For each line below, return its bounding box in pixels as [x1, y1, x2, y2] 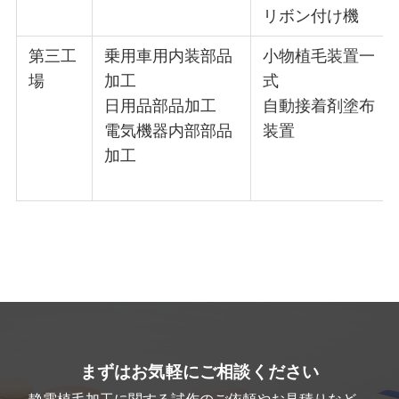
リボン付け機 [263, 7, 360, 26]
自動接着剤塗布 [263, 97, 376, 116]
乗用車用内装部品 [104, 47, 233, 66]
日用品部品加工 [104, 97, 217, 116]
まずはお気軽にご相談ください [79, 361, 320, 381]
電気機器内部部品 [104, 122, 233, 141]
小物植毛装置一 [263, 47, 376, 66]
